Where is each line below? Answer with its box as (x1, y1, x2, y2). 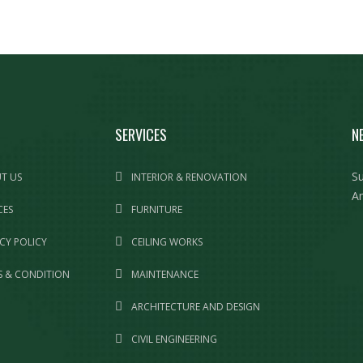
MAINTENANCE (128, 267, 199, 281)
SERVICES (114, 124, 167, 145)
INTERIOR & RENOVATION (128, 170, 247, 184)
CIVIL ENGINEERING (128, 332, 217, 346)
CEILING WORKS (128, 235, 203, 249)
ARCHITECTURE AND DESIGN (128, 300, 260, 314)
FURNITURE (128, 203, 182, 216)
